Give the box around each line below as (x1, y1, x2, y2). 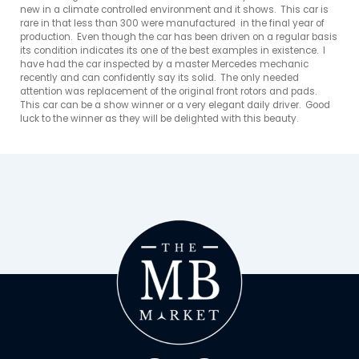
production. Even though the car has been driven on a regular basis (20, 30, 337, 43)
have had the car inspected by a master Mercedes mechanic (20, 57, 309, 71)
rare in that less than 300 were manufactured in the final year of (20, 16, 325, 30)
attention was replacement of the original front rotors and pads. (20, 84, 317, 98)
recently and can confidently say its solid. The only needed (20, 71, 299, 84)
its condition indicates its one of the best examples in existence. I (20, 43, 325, 57)
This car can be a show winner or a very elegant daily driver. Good (20, 98, 330, 111)
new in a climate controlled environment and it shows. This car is (20, 2, 329, 16)
